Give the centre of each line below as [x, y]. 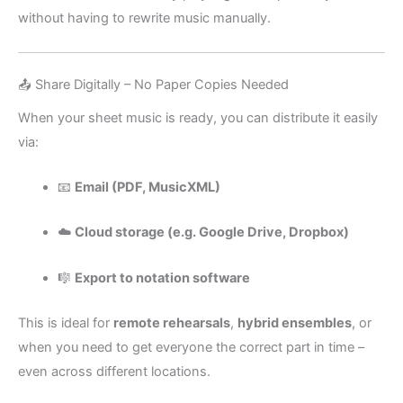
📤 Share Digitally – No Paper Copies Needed [153, 84]
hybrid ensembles [295, 323]
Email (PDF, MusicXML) [147, 188]
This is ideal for [66, 323]
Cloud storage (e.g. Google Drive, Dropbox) [211, 233]
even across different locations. [114, 372]
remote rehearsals [172, 323]
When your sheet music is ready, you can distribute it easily [198, 117]
